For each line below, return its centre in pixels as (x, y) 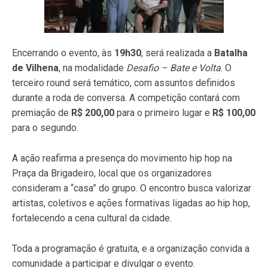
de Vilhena (35, 68)
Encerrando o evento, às (63, 53)
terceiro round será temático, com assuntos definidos (124, 83)
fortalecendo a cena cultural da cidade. (92, 218)
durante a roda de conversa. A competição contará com (126, 98)
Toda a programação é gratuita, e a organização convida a (131, 249)
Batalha (231, 53)
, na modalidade (92, 68)
